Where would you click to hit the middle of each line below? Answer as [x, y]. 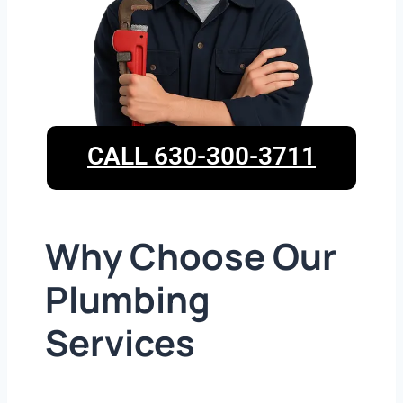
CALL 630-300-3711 [201, 157]
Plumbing [128, 300]
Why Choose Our [191, 256]
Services [120, 343]
